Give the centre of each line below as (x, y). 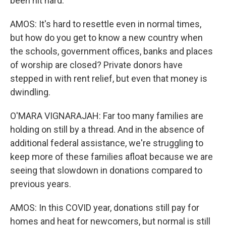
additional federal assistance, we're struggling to (107, 143)
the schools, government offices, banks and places (111, 51)
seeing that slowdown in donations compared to (106, 170)
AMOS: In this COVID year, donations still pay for (105, 208)
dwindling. (30, 92)
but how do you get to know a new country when (106, 38)
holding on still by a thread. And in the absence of (107, 129)
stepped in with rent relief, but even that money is (109, 78)
